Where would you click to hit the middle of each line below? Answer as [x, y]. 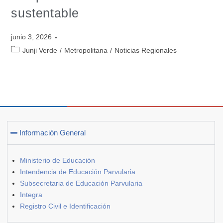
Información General [53, 132]
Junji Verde [40, 50]
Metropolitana [86, 50]
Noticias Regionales [146, 50]
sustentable [45, 13]
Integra [31, 194]
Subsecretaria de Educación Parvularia [81, 183]
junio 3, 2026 [32, 37]
